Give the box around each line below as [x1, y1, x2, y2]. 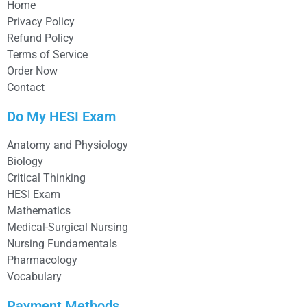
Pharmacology [7, 254, 77, 267]
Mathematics [7, 204, 71, 218]
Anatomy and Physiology [7, 138, 128, 152]
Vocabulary [7, 270, 62, 284]
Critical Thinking [7, 171, 86, 185]
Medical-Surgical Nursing [7, 221, 128, 234]
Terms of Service [7, 48, 88, 62]
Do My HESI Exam [7, 108, 116, 125]
